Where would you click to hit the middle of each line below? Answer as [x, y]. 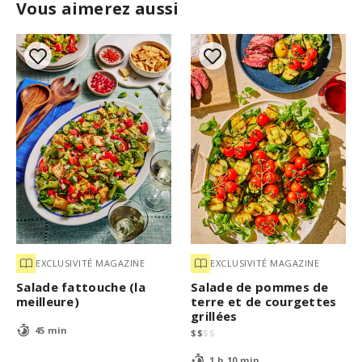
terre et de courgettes [264, 301]
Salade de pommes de [260, 286]
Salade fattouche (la [81, 286]
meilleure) [48, 301]
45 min [51, 330]
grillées [214, 316]
